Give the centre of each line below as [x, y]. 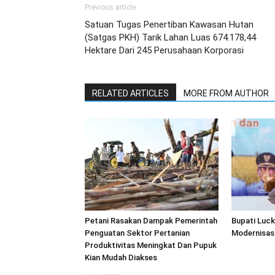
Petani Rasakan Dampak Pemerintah [151, 221]
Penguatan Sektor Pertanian [137, 233]
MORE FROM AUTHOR [226, 93]
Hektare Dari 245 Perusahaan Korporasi [164, 50]
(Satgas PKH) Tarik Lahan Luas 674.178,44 [170, 37]
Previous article [110, 7]
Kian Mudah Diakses [121, 258]
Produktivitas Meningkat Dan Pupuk [151, 245]
